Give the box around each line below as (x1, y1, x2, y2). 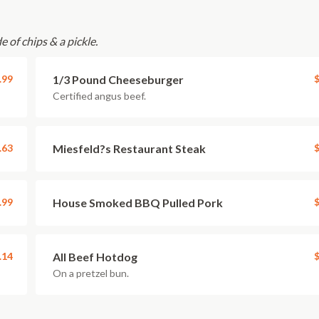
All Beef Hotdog (53, 250, 137, 263)
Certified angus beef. (53, 90, 146, 102)
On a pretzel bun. (53, 267, 129, 279)
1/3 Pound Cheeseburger (53, 73, 184, 86)
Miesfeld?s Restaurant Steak (53, 142, 206, 155)
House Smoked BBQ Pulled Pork (53, 196, 223, 209)
